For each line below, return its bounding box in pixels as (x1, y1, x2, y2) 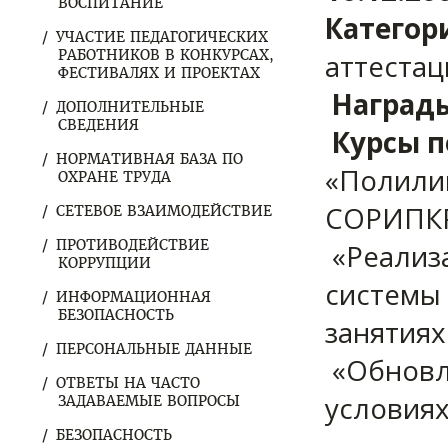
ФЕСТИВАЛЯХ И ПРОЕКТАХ (58, 64, 260, 82)
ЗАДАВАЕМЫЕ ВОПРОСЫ (58, 392, 240, 410)
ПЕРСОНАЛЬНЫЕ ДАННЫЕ (56, 340, 252, 358)
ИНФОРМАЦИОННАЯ (56, 288, 211, 306)
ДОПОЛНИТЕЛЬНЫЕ (56, 98, 204, 116)
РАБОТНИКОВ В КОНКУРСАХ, (58, 46, 274, 64)
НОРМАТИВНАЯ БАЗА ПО (56, 150, 243, 168)
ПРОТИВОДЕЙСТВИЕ (56, 236, 209, 254)
